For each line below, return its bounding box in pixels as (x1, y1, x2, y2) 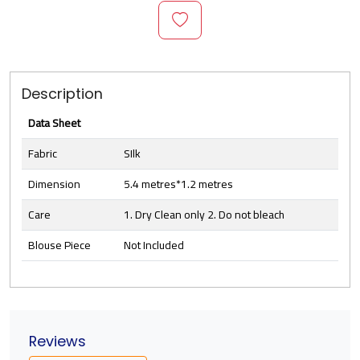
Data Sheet (28, 112, 80, 134)
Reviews (29, 331, 86, 352)
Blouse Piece (28, 235, 91, 256)
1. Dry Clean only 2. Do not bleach (124, 204, 284, 226)
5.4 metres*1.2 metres (124, 174, 233, 195)
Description (22, 84, 103, 104)
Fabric (28, 143, 57, 165)
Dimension (28, 174, 80, 195)
